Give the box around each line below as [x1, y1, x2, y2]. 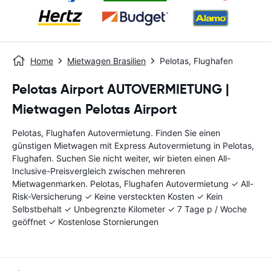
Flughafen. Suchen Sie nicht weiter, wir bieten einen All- [12, 153, 230, 163]
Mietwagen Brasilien [67, 56, 146, 66]
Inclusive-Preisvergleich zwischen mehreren [12, 166, 185, 176]
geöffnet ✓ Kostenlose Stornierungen [12, 217, 158, 227]
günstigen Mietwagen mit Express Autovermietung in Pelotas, [12, 140, 254, 151]
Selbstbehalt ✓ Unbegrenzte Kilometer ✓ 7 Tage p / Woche [12, 204, 247, 214]
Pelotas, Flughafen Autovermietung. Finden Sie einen [12, 128, 220, 138]
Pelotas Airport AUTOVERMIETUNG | [12, 81, 229, 97]
